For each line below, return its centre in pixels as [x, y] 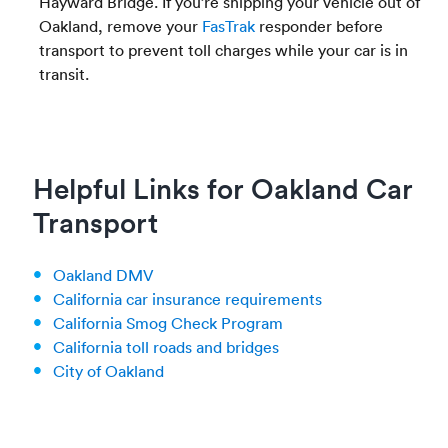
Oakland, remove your [121, 25]
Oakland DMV [103, 274]
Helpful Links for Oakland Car [222, 187]
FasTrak [229, 25]
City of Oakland [108, 370]
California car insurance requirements [187, 298]
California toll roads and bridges [165, 346]
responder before [319, 25]
